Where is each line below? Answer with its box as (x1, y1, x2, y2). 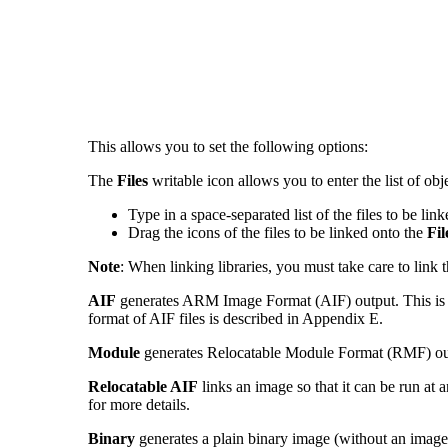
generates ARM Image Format (116, 292, 315, 310)
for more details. (88, 396, 190, 414)
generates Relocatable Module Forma (140, 344, 379, 362)
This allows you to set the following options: (88, 138, 368, 156)
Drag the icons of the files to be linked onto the (128, 224, 427, 242)
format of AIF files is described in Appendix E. (88, 310, 383, 328)
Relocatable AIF (88, 378, 198, 396)
